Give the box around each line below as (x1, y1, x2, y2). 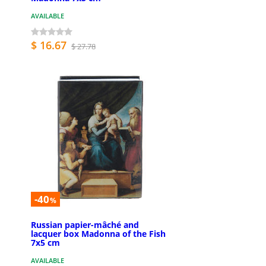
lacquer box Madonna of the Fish (31, 228, 166, 240)
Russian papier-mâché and (31, 219, 139, 231)
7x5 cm (31, 237, 60, 249)
